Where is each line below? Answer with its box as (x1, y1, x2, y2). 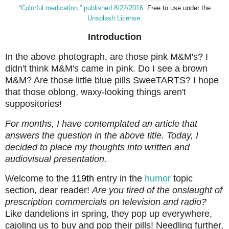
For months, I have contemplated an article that (5, 118, 197, 129)
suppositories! (5, 98, 62, 109)
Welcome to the (5, 173, 72, 184)
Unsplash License (87, 14, 140, 22)
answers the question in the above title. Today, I (5, 130, 198, 141)
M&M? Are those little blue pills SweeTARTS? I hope (5, 75, 219, 85)
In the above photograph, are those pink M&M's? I (5, 51, 208, 62)
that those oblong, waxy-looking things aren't (5, 86, 186, 97)
